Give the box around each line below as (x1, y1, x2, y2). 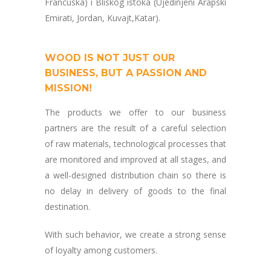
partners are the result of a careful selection (45, 122, 226, 134)
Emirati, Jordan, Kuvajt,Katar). (45, 12, 160, 24)
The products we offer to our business (45, 106, 226, 118)
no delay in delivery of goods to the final (45, 185, 226, 197)
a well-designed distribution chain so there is (45, 169, 226, 181)
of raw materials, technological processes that (45, 138, 226, 149)
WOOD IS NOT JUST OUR (45, 52, 175, 64)
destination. (45, 201, 90, 212)
